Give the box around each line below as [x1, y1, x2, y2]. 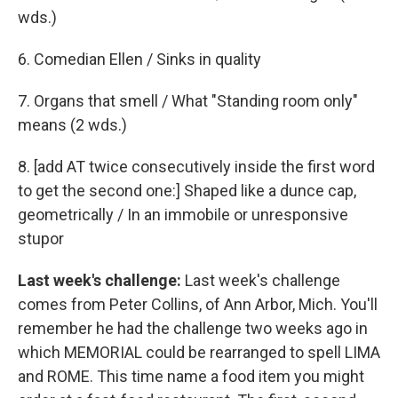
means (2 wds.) [18, 115, 127, 134]
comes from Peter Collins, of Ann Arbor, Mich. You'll [18, 294, 378, 314]
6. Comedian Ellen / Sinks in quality [18, 49, 261, 68]
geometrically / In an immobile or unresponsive [18, 204, 348, 224]
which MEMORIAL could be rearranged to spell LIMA [18, 342, 380, 362]
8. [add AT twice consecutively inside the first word [18, 156, 375, 176]
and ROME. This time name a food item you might [18, 366, 364, 386]
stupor [18, 228, 64, 248]
